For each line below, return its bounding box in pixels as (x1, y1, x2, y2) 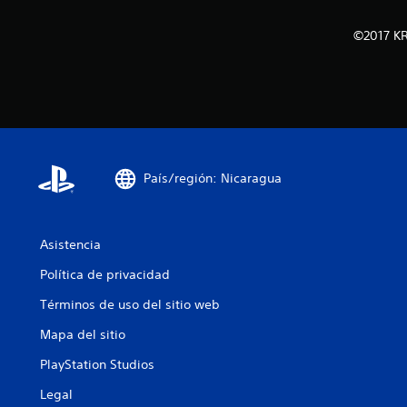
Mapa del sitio (40, 325, 125, 342)
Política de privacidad (40, 265, 170, 283)
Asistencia (40, 235, 101, 253)
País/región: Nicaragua (144, 170, 282, 187)
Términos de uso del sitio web (40, 295, 220, 313)
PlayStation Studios (40, 355, 154, 372)
